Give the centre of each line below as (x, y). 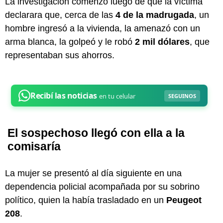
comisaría (34, 146)
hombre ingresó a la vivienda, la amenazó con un (103, 28)
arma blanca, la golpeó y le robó (70, 42)
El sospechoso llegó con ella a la (96, 133)
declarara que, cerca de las (60, 15)
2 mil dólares (162, 42)
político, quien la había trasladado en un (86, 200)
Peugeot (184, 200)
